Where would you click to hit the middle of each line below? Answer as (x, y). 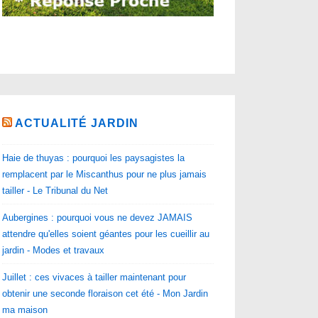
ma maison (25, 309)
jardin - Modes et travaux (54, 250)
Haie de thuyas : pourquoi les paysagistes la (94, 158)
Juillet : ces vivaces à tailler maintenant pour (94, 277)
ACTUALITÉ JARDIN (77, 124)
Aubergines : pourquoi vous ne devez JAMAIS (98, 217)
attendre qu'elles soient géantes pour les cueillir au (106, 234)
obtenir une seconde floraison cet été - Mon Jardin (105, 293)
